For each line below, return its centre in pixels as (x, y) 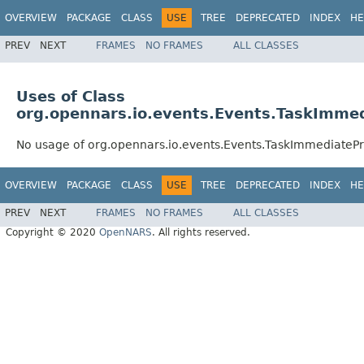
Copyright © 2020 (52, 232)
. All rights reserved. (201, 232)
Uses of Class (71, 96)
